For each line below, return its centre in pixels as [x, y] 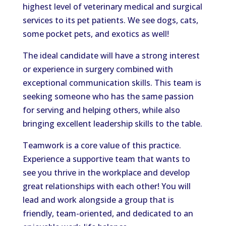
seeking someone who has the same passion [108, 96]
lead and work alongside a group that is [98, 200]
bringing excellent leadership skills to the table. [112, 124]
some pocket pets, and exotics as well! [96, 34]
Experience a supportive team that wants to [106, 159]
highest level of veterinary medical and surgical [112, 7]
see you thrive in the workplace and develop [106, 173]
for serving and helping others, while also [101, 110]
